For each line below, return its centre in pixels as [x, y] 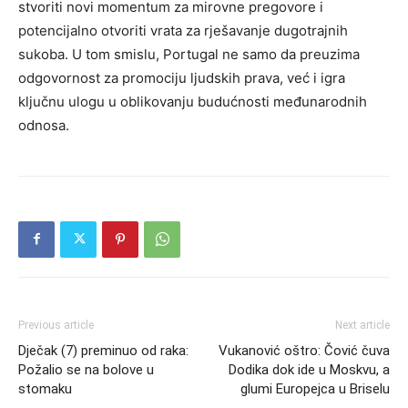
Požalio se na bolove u [86, 369]
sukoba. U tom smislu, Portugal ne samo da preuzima [189, 54]
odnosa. [44, 125]
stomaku [45, 388]
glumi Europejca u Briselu [315, 388]
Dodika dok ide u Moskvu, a [309, 369]
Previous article [56, 325]
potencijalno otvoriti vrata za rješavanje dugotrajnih [183, 30]
